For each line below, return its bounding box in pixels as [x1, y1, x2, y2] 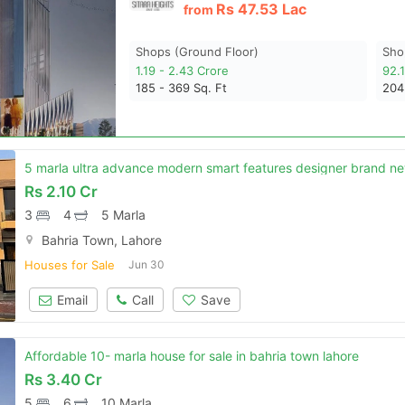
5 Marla [100, 207, 146, 222]
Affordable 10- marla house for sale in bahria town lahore [24, 348, 360, 363]
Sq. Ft [193, 80, 228, 95]
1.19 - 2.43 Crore [136, 63, 230, 78]
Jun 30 [128, 258, 165, 271]
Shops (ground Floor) [136, 44, 259, 59]
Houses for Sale [24, 258, 116, 272]
